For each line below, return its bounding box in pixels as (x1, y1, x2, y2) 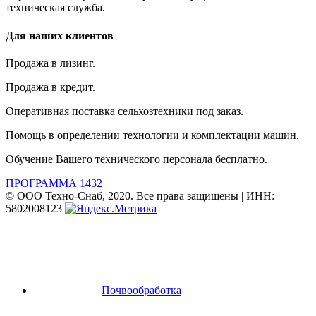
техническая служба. (6, 1, 105, 14)
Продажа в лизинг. (6, 56, 95, 69)
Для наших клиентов (6, 29, 114, 42)
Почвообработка (102, 284, 181, 296)
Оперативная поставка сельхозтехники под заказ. (6, 104, 243, 117)
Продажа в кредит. (6, 80, 95, 93)
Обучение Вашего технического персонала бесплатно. (6, 152, 267, 165)
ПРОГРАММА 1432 (6, 176, 102, 189)
